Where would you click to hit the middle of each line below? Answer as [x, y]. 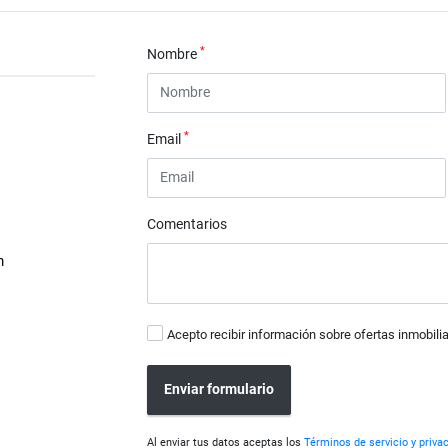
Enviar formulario [219, 389]
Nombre [174, 54]
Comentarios [187, 223]
